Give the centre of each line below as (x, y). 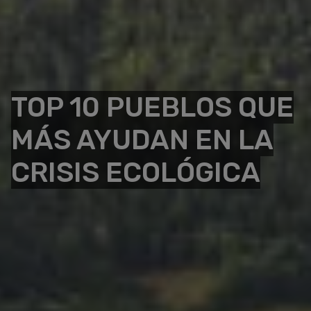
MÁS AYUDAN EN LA (142, 140)
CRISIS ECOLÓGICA (136, 173)
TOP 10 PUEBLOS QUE (152, 107)
